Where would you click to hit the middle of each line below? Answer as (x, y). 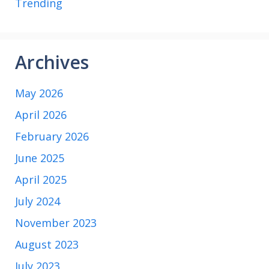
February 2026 (52, 136)
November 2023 (56, 222)
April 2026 (41, 114)
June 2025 (40, 158)
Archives (52, 62)
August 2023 (47, 244)
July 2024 (38, 201)
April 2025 (41, 179)
